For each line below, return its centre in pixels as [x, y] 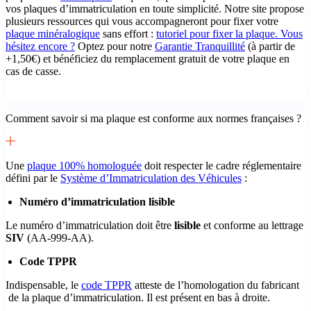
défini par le [33, 178]
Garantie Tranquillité [200, 46]
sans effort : [128, 33]
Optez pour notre [115, 46]
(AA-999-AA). [59, 237]
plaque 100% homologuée [84, 165]
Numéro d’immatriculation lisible [97, 201]
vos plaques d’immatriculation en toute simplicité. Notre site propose [155, 8]
